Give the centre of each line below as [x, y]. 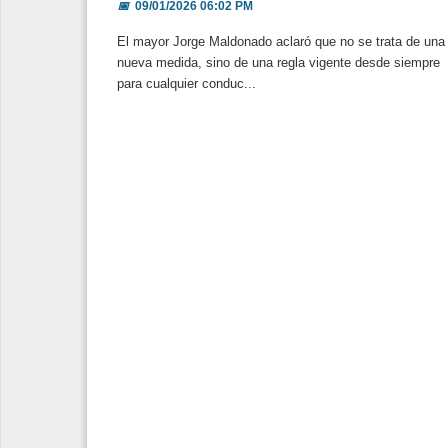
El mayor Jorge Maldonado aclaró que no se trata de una [281, 41]
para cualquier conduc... [186, 83]
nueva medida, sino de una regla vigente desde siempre [278, 62]
